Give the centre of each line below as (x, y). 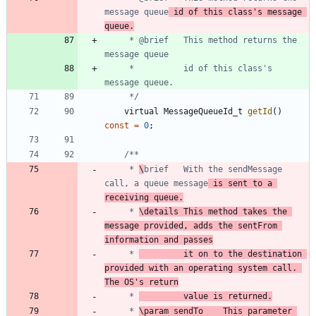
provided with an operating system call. (201, 268)
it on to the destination (161, 254)
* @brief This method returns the (114, 40)
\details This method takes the (159, 211)
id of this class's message (235, 12)
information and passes (159, 239)
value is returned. (228, 296)
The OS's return (141, 282)
